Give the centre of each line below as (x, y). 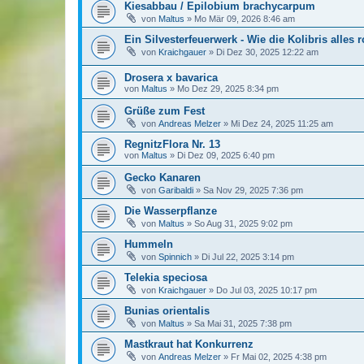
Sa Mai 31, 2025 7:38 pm (243, 323)
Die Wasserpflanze (171, 210)
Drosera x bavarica (171, 77)
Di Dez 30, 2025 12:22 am (267, 52)
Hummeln (149, 244)
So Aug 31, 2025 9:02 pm (243, 223)
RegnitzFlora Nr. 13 (172, 144)
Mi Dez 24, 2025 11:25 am (282, 123)
